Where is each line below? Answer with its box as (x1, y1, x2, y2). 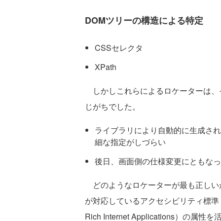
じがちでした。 (85, 101, 140, 112)
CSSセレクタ (95, 42, 143, 54)
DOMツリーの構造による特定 (85, 14, 203, 27)
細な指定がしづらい (95, 136, 166, 148)
